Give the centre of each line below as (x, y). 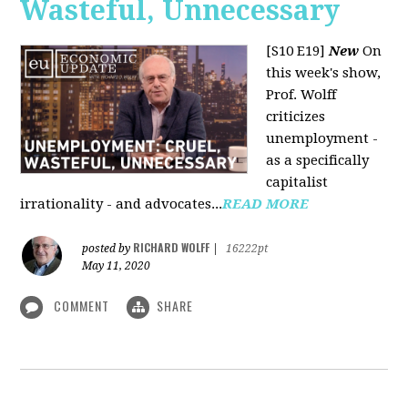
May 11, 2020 (117, 266)
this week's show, (324, 73)
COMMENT (82, 306)
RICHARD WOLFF (172, 247)
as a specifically (318, 160)
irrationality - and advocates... (122, 204)
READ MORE (266, 204)
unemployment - (322, 138)
